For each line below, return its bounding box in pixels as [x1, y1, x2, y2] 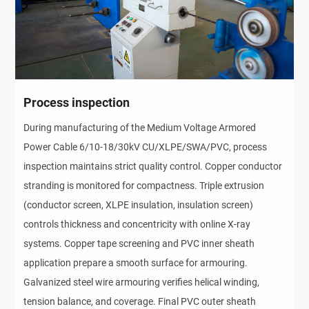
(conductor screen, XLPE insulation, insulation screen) [23, 199, 254, 210]
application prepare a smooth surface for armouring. [23, 257, 248, 268]
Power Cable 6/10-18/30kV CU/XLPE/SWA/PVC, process [23, 141, 268, 152]
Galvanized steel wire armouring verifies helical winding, [23, 276, 260, 288]
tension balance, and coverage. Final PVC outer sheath [23, 295, 257, 307]
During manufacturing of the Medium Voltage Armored [23, 121, 257, 133]
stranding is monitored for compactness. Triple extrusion [23, 179, 265, 191]
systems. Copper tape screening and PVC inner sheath [23, 237, 255, 249]
